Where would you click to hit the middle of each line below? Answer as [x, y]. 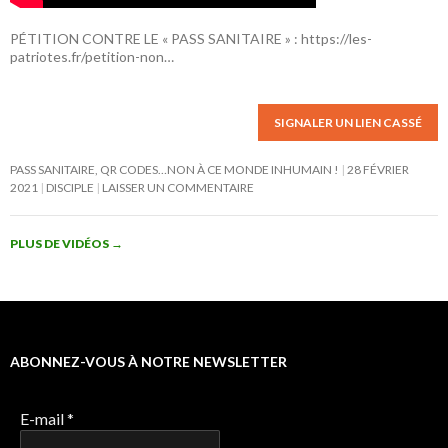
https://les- [335, 38]
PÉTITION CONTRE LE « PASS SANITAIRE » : [154, 38]
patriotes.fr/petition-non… [92, 56]
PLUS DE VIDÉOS [60, 243]
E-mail [43, 418]
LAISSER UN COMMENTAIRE [178, 187]
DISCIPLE [70, 187]
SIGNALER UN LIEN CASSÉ [348, 122]
